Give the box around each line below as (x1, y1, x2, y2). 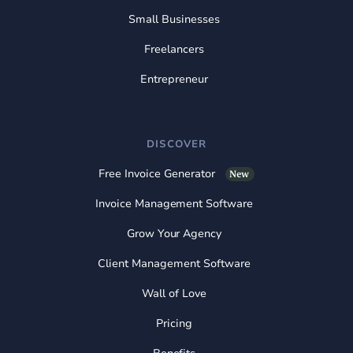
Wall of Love (142, 285, 206, 301)
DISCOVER (146, 136, 206, 151)
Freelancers (144, 41, 204, 57)
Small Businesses (128, 11, 220, 27)
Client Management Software (98, 255, 251, 271)
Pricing (156, 315, 192, 331)
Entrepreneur (140, 71, 208, 87)
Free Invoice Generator (98, 165, 215, 181)
